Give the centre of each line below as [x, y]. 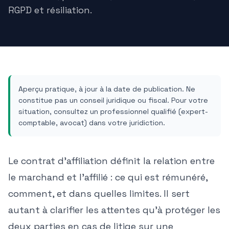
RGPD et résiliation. [50, 10]
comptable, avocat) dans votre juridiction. [92, 123]
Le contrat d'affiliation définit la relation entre [111, 161]
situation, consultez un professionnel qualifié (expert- [113, 111]
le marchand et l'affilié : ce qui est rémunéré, [108, 177]
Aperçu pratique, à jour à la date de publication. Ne [107, 89]
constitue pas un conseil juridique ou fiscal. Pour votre [113, 100]
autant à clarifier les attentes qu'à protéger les [114, 210]
